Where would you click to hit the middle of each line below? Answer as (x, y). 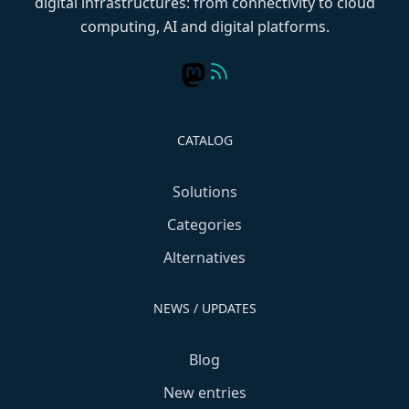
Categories (204, 225)
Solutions (204, 192)
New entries (204, 393)
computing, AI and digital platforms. (204, 26)
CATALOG (204, 140)
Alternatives (204, 257)
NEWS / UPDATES (204, 308)
